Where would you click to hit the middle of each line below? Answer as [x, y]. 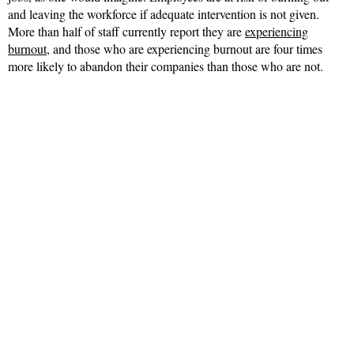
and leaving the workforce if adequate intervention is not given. [164, 14]
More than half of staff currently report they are [126, 32]
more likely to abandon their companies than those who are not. [166, 66]
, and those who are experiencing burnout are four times [185, 49]
